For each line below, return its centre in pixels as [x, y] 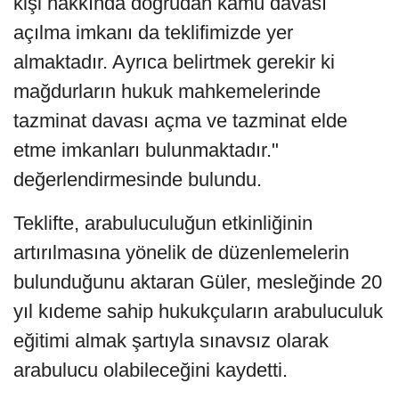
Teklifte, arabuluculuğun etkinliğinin [163, 223]
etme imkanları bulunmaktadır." [146, 150]
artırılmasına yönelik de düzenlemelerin [181, 252]
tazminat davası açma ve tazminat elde [180, 120]
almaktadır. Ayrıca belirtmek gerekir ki [174, 61]
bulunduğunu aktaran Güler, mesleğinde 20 [198, 281]
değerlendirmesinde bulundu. [138, 179]
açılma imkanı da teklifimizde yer [153, 32]
